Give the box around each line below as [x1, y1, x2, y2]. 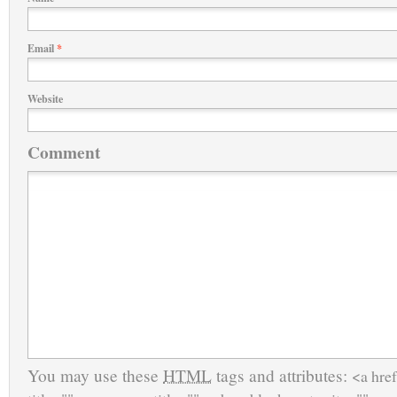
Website [27, 91, 63, 106]
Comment [27, 139, 100, 165]
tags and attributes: [212, 364, 352, 387]
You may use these [27, 364, 163, 387]
